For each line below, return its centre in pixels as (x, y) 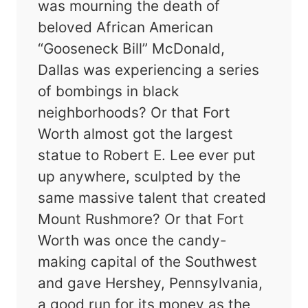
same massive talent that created (152, 198)
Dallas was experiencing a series (149, 70)
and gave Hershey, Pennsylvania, (151, 283)
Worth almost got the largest (136, 134)
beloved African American (126, 27)
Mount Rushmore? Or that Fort (141, 219)
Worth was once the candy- (133, 241)
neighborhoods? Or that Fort (134, 113)
